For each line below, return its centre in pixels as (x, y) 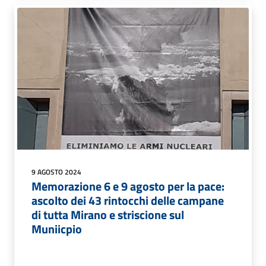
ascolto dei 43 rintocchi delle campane (128, 200)
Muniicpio (57, 229)
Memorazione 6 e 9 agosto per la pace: (128, 186)
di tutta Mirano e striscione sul (108, 214)
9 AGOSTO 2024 (56, 172)
